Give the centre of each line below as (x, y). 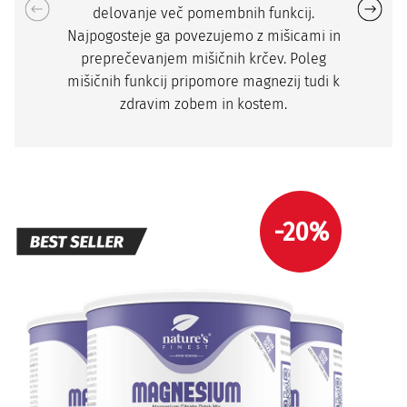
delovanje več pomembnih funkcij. (203, 14)
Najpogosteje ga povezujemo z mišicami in (203, 36)
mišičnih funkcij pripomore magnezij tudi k (203, 82)
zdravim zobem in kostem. (203, 104)
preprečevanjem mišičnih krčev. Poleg (203, 59)
